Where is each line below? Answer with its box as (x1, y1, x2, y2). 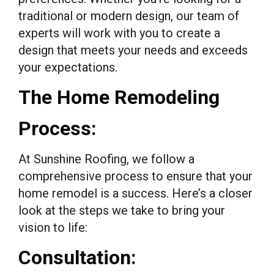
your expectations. (18, 59, 117, 75)
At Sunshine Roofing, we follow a (18, 151, 194, 166)
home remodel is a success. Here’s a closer (18, 185, 253, 201)
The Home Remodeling (18, 85, 220, 109)
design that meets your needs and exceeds (18, 42, 248, 57)
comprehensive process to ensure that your (18, 168, 253, 183)
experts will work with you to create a (18, 25, 220, 40)
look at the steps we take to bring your (18, 202, 225, 218)
